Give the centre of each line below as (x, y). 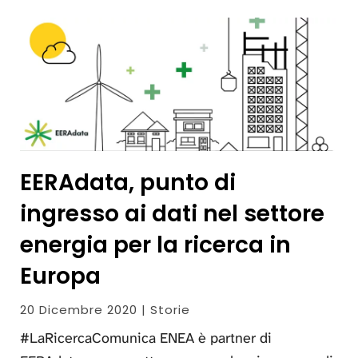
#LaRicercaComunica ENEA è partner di (146, 338)
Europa (60, 276)
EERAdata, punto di (128, 183)
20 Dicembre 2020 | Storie (105, 310)
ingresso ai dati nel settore (172, 214)
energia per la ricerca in (155, 245)
